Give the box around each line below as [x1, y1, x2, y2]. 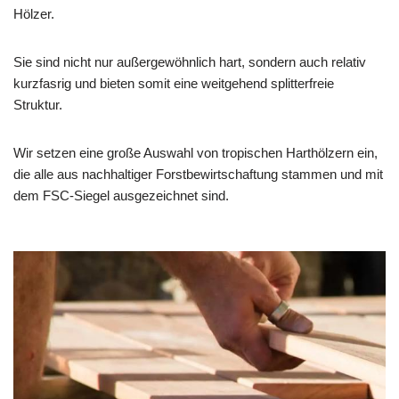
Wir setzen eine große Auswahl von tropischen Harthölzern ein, [13, 145, 378, 161]
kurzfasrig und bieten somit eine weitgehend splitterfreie [13, 76, 334, 92]
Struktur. [13, 97, 62, 113]
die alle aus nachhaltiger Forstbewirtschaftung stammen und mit [13, 167, 383, 183]
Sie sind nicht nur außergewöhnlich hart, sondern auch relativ [13, 54, 366, 70]
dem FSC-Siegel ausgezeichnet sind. [13, 188, 229, 204]
